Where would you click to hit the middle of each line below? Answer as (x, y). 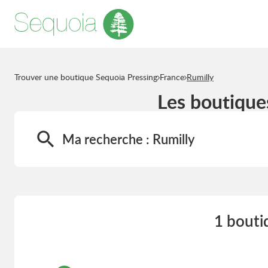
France (172, 77)
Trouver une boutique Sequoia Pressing (86, 77)
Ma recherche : (107, 139)
